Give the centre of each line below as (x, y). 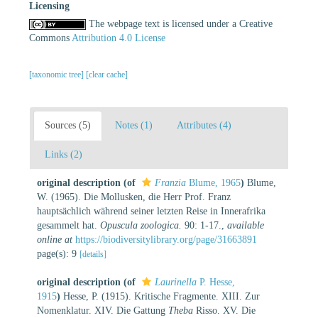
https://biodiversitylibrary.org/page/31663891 (166, 239)
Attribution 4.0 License (119, 38)
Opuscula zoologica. (141, 225)
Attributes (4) (204, 125)
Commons (50, 38)
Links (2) (64, 154)
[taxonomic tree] (57, 74)
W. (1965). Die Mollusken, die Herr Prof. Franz (134, 197)
